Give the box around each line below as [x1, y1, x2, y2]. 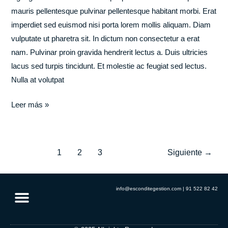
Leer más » [11, 100, 49, 109]
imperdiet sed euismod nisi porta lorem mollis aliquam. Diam [11, 20, 211, 29]
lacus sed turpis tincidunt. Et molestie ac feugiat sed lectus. [11, 62, 207, 70]
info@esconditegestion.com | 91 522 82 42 [116, 185, 218, 191]
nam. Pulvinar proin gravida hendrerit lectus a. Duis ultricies [11, 48, 208, 56]
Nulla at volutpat [11, 75, 65, 84]
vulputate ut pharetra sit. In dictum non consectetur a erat [11, 34, 200, 43]
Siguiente [167, 148, 204, 157]
